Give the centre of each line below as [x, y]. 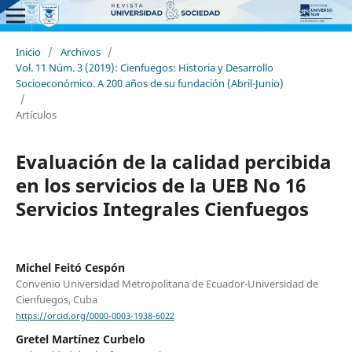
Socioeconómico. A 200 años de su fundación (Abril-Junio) [149, 83]
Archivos [80, 51]
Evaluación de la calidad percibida [173, 161]
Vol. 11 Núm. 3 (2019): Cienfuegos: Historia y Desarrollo [144, 67]
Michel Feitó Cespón [70, 267]
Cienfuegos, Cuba [56, 299]
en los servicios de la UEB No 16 [160, 185]
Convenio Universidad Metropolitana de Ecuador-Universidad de [167, 283]
